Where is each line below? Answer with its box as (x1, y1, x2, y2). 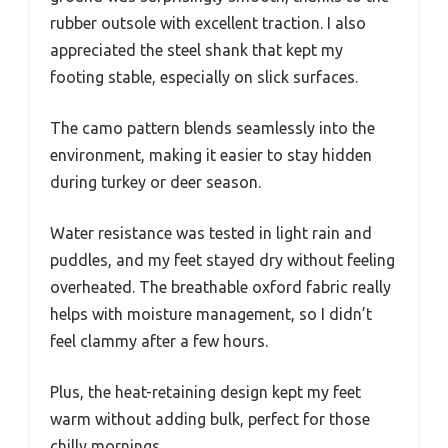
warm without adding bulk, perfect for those (50, 409, 370, 428)
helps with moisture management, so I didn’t (50, 304, 372, 323)
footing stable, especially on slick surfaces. (50, 67, 358, 86)
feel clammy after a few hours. (50, 331, 268, 350)
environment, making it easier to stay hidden (50, 145, 372, 164)
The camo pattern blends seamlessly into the (50, 118, 375, 137)
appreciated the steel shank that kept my (50, 40, 343, 59)
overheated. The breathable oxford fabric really (50, 277, 391, 296)
